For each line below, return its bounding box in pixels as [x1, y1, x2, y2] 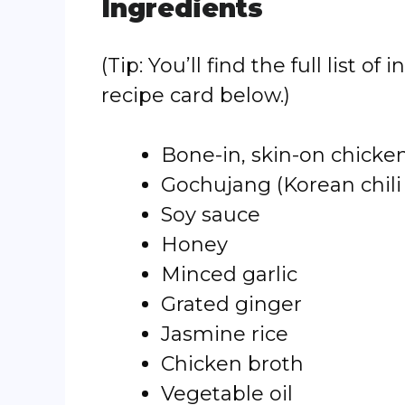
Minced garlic [161, 262, 297, 287]
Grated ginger [161, 292, 302, 316]
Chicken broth [161, 352, 304, 376]
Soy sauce [161, 202, 260, 227]
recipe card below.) [101, 83, 290, 108]
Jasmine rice [161, 322, 288, 346]
